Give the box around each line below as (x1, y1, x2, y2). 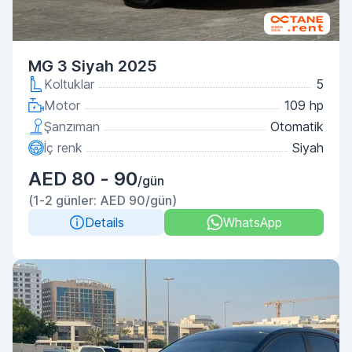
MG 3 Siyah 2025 (28, 57, 157, 75)
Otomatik (270, 119, 324, 134)
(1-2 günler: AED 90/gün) (28, 192, 177, 208)
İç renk (44, 140, 82, 156)
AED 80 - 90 (28, 167, 137, 190)
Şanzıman (44, 119, 100, 134)
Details (84, 214, 124, 230)
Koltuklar (44, 76, 94, 92)
